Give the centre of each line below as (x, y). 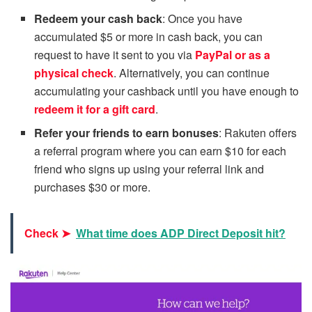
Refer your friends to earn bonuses (127, 132)
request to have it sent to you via (115, 54)
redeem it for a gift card (95, 109)
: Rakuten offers (258, 132)
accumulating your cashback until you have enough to (167, 91)
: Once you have (203, 18)
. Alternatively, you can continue (192, 72)
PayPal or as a (233, 54)
